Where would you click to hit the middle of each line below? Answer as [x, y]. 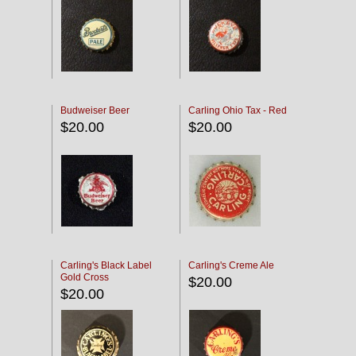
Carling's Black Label [106, 265]
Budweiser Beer [95, 110]
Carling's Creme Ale [231, 265]
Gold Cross [85, 277]
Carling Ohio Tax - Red [238, 110]
